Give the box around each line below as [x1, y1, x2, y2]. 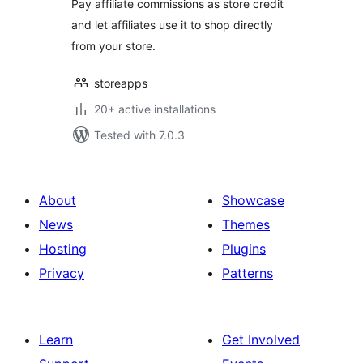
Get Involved [222, 331, 300, 348]
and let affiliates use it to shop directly [71, 18, 273, 32]
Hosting [39, 241, 87, 257]
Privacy [39, 265, 84, 281]
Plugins [222, 241, 266, 257]
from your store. [71, 39, 156, 53]
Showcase [222, 192, 284, 208]
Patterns [222, 265, 273, 281]
